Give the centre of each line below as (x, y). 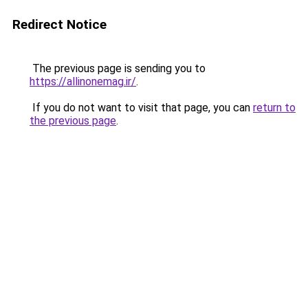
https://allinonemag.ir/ (83, 81)
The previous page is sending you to (118, 68)
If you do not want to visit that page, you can (141, 108)
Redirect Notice (59, 24)
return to (274, 108)
